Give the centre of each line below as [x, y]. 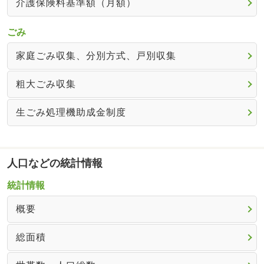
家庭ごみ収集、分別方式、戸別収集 [96, 55]
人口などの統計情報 [55, 163]
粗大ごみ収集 [46, 84]
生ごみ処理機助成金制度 [71, 112]
